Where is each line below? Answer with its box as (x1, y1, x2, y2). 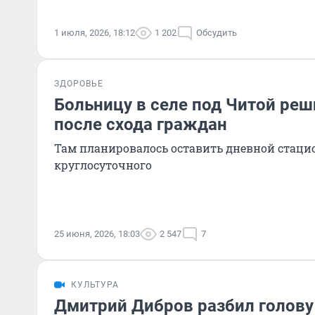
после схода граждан (54, 115, 227, 134)
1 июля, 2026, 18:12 (54, 27, 135, 38)
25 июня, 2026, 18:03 (54, 229, 140, 239)
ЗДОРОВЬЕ (54, 79, 103, 89)
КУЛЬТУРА (71, 280, 119, 290)
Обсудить (196, 27, 237, 38)
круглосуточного (54, 157, 152, 172)
